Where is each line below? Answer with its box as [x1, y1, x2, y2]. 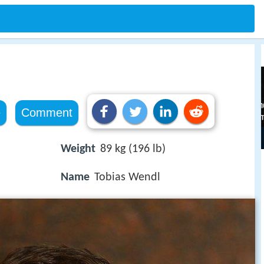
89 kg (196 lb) [100, 143, 166, 155]
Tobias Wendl [94, 171, 160, 184]
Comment [21, 106, 72, 119]
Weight [61, 143, 95, 155]
